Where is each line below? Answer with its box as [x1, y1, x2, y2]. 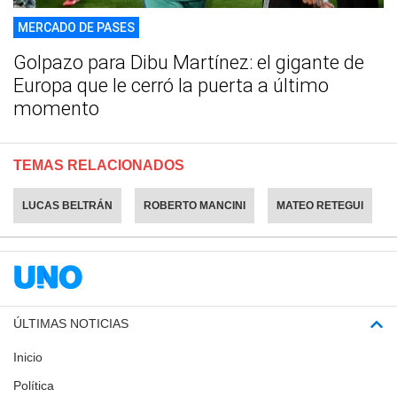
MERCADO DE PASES [18, 20, 135, 35]
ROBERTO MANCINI [144, 199, 245, 213]
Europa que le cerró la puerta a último [13, 74, 329, 97]
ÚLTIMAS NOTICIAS [13, 316, 128, 331]
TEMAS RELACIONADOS [13, 158, 184, 174]
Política [13, 378, 54, 393]
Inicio [13, 350, 43, 365]
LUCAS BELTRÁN [22, 199, 113, 213]
